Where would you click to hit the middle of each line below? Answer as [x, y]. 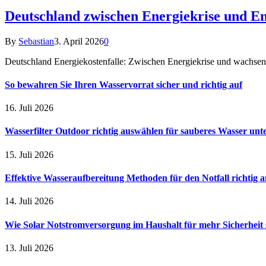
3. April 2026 [79, 41]
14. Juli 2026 [29, 201]
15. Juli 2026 [29, 154]
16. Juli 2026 [29, 108]
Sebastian [36, 41]
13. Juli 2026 [29, 248]
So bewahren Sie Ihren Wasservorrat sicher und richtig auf [123, 84]
